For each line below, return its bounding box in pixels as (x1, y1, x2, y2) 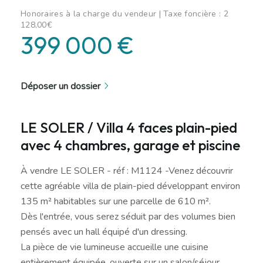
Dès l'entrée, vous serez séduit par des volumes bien (21, 210, 235, 223)
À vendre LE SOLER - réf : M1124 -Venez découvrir (21, 164, 233, 177)
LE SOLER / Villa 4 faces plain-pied (21, 118, 237, 136)
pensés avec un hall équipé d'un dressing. (21, 225, 187, 238)
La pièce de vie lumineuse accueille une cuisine (21, 240, 208, 254)
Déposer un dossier (21, 79, 100, 93)
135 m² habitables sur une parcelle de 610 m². (21, 194, 211, 208)
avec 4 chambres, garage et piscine (21, 136, 240, 154)
